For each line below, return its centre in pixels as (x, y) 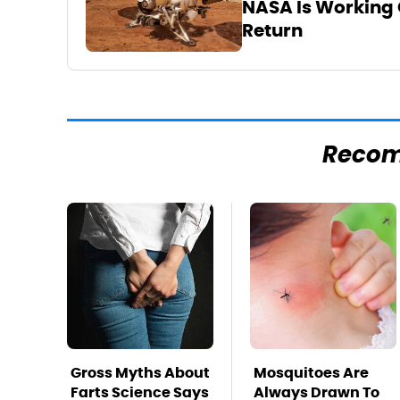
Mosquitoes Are (311, 372)
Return (272, 31)
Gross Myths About (140, 372)
